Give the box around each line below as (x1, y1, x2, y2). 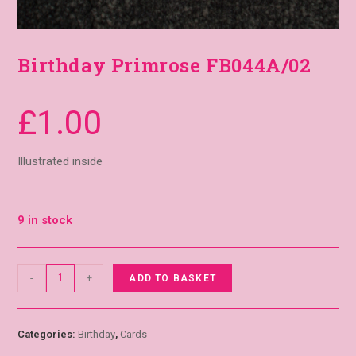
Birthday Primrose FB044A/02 (17, 52, 311, 78)
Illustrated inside (17, 153, 103, 168)
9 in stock (17, 212, 73, 227)
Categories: (17, 327, 79, 340)
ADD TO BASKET (129, 272, 216, 284)
